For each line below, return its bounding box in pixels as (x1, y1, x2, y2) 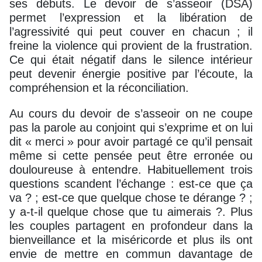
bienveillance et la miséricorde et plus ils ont (9, 233, 253, 246)
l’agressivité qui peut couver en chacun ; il (9, 25, 253, 38)
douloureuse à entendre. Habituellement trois (9, 163, 253, 176)
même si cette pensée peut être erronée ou (9, 149, 253, 162)
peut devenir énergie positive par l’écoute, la (9, 67, 253, 80)
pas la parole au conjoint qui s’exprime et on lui (9, 120, 253, 134)
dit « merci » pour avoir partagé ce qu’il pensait (9, 135, 253, 148)
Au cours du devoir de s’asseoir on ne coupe (9, 106, 253, 120)
